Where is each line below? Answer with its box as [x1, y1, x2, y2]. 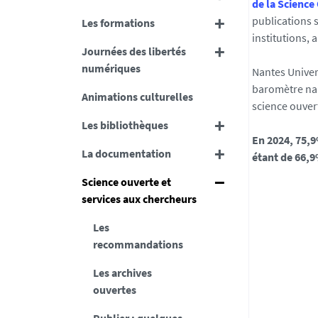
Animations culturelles [81, 89, 193, 104]
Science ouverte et [81, 175, 171, 189]
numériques [81, 61, 141, 75]
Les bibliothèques [81, 118, 168, 132]
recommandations [92, 237, 183, 251]
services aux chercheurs [81, 192, 197, 206]
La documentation [81, 146, 171, 160]
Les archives [92, 265, 152, 280]
